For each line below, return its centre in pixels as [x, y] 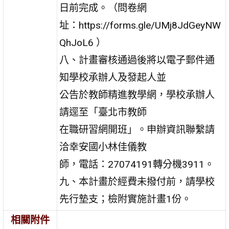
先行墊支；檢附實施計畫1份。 [125, 199]
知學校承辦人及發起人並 [113, 77]
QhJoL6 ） [83, 42]
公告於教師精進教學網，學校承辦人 [137, 95]
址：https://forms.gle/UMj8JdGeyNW [140, 25]
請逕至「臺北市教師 [103, 112]
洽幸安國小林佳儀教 [103, 147]
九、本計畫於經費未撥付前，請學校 [137, 181]
